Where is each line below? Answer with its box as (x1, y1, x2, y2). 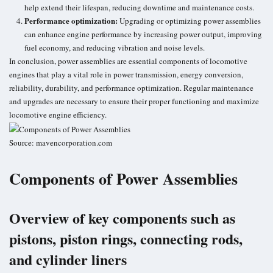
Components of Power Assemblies (9, 167, 238, 191)
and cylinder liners (9, 249, 127, 271)
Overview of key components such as (9, 207, 235, 229)
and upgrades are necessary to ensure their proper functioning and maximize (9, 96, 259, 107)
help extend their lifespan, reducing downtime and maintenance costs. (24, 2, 254, 13)
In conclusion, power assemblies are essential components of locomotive (9, 55, 247, 67)
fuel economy (24, 42, 69, 54)
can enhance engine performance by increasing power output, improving (24, 29, 262, 40)
